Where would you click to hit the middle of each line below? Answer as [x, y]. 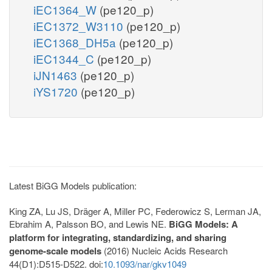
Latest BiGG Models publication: [73, 185]
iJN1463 [57, 75]
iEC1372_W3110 [80, 25]
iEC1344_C [65, 58]
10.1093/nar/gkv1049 [145, 263]
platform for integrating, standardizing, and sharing [118, 237]
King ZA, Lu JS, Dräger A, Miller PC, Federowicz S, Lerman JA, [135, 211]
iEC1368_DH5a [76, 42]
